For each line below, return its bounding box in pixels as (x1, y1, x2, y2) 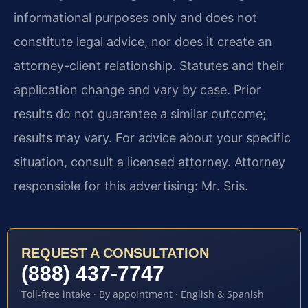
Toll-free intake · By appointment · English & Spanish (21, 287, 264, 300)
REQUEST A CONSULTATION (21, 245, 209, 261)
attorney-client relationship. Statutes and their (14, 58, 284, 73)
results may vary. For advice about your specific (14, 130, 291, 145)
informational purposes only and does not (14, 10, 257, 25)
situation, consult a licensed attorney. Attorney (14, 154, 285, 169)
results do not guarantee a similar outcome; (14, 106, 266, 121)
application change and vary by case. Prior (14, 82, 261, 97)
